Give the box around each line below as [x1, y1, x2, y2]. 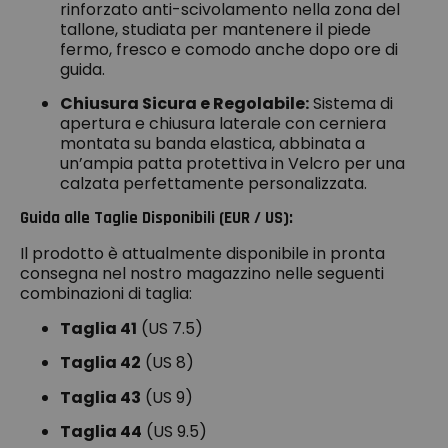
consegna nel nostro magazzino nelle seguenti [20, 262, 384, 286]
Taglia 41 [60, 316, 137, 340]
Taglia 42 [60, 351, 141, 375]
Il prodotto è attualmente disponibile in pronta [20, 242, 385, 266]
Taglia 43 [60, 385, 141, 409]
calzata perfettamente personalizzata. [60, 171, 367, 195]
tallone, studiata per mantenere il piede [60, 17, 371, 41]
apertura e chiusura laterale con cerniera [60, 111, 386, 135]
